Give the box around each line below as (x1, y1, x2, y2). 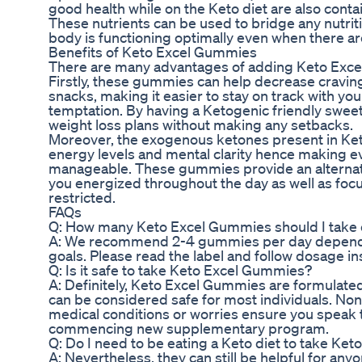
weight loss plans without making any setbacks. (48, 116, 353, 134)
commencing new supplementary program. (48, 319, 329, 338)
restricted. (48, 188, 116, 207)
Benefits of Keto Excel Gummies (48, 43, 257, 61)
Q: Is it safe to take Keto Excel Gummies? (48, 261, 312, 280)
